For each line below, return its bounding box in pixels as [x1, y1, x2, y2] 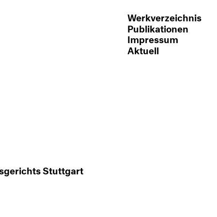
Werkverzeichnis [127, 9, 201, 24]
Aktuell [127, 42, 159, 57]
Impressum [127, 31, 178, 46]
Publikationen [127, 20, 188, 35]
